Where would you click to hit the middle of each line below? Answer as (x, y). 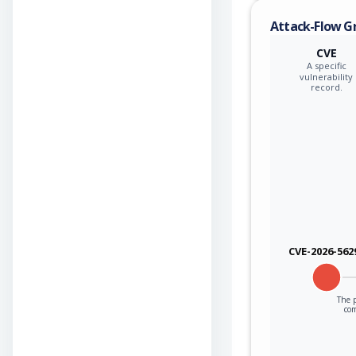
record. (327, 87)
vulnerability (327, 76)
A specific (327, 65)
